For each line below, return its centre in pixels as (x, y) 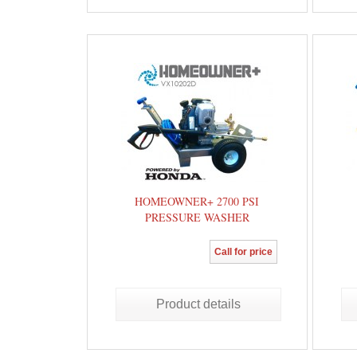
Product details (198, 304)
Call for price (243, 252)
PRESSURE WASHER (197, 217)
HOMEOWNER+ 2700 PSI (197, 201)
